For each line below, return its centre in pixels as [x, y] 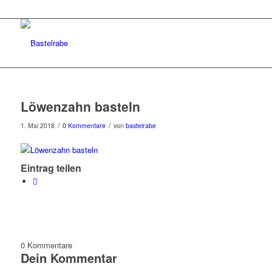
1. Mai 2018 [37, 125]
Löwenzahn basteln [80, 106]
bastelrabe [141, 125]
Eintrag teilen [51, 168]
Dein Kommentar [69, 258]
